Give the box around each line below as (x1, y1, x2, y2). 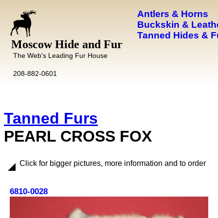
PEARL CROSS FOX (4, 127, 152, 145)
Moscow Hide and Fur (11, 38, 123, 51)
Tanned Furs (4, 109, 98, 127)
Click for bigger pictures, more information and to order (19, 159, 206, 167)
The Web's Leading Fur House (13, 52, 108, 59)
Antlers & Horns (137, 9, 208, 19)
